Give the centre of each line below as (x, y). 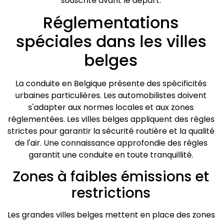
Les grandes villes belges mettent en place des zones (111, 215)
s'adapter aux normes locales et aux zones (111, 108)
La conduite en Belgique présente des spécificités (111, 84)
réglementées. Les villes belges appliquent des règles (111, 119)
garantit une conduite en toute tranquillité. (111, 155)
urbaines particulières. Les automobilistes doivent (111, 96)
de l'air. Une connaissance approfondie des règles (111, 143)
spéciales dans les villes (111, 42)
